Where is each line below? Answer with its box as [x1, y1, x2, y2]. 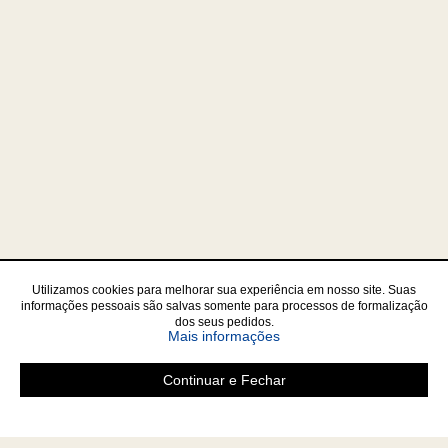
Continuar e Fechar [162, 372, 286, 388]
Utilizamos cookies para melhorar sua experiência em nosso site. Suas [32, 283, 416, 297]
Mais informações [168, 328, 280, 344]
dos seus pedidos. [174, 315, 274, 329]
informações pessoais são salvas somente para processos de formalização [20, 299, 428, 313]
